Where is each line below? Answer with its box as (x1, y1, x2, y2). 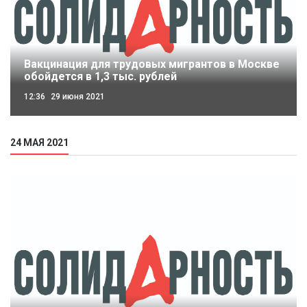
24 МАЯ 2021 (10, 136, 69, 148)
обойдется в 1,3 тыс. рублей (24, 69, 177, 83)
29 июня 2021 (49, 92, 105, 102)
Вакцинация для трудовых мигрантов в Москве (24, 57, 280, 71)
